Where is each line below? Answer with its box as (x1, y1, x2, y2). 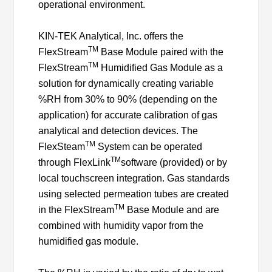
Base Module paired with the (98, 46, 224, 57)
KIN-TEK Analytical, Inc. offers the (38, 30, 184, 41)
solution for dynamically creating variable (38, 78, 214, 89)
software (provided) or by (121, 157, 228, 168)
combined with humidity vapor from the (38, 220, 204, 231)
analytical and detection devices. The (38, 125, 199, 136)
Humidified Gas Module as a (98, 62, 223, 73)
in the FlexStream (38, 204, 115, 215)
